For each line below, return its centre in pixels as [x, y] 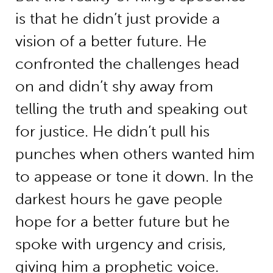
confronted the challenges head [127, 63]
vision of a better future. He [111, 41]
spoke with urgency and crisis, [120, 244]
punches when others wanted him [135, 154]
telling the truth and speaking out [131, 108]
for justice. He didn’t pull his [112, 131]
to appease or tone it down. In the [134, 176]
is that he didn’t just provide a [117, 18]
